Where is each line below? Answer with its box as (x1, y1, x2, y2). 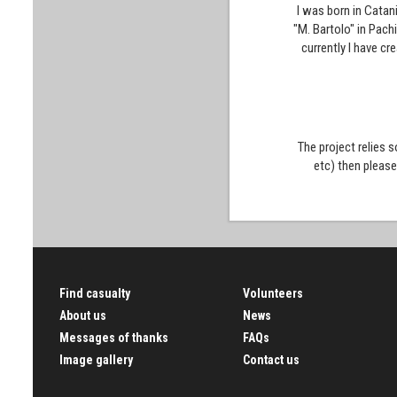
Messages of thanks (59, 331, 168, 345)
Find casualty (59, 286, 130, 300)
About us (59, 308, 106, 323)
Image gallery (59, 353, 133, 367)
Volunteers (242, 286, 303, 300)
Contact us (242, 353, 300, 367)
